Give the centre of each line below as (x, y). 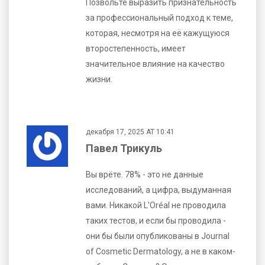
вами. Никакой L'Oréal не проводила (156, 205)
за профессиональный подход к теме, (159, 17)
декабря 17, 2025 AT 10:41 (130, 132)
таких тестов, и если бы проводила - (156, 220)
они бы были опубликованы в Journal (158, 236)
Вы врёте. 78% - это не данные (145, 174)
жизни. (99, 79)
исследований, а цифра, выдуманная (159, 190)
